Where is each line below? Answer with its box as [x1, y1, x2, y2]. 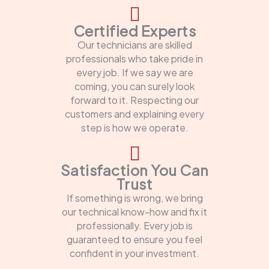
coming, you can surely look [74, 79, 195, 92]
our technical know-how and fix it [62, 205, 207, 218]
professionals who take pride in [66, 52, 203, 65]
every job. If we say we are [76, 65, 193, 79]
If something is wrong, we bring [66, 191, 203, 204]
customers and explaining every [65, 107, 204, 120]
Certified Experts [73, 21, 196, 40]
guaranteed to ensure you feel [67, 232, 202, 246]
